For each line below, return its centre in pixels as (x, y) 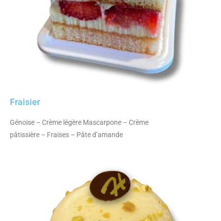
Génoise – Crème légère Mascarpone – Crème (79, 122)
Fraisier (25, 102)
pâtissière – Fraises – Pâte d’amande (66, 134)
